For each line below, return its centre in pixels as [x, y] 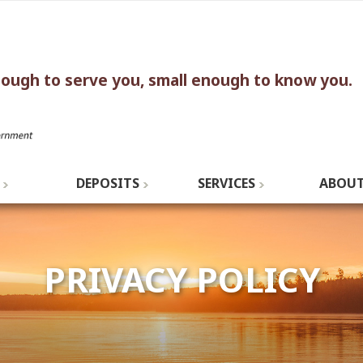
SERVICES [226, 183]
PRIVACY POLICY [181, 279]
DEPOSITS [108, 183]
